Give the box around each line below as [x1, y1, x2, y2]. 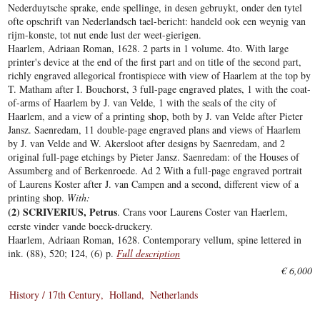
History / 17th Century [9, 288, 101, 302]
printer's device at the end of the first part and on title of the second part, [8, 55, 302, 69]
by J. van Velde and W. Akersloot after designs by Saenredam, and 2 [8, 136, 286, 151]
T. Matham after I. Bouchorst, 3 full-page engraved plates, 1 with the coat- [8, 82, 311, 96]
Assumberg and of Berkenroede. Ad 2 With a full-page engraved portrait [8, 164, 303, 178]
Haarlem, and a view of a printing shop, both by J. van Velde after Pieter [8, 109, 304, 124]
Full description [116, 246, 181, 261]
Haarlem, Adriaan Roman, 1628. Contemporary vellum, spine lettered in [8, 233, 302, 247]
